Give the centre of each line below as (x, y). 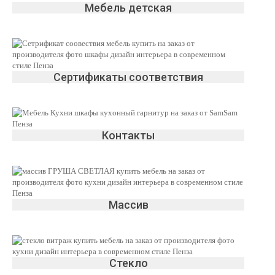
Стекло (128, 263)
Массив (128, 205)
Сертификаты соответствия (128, 77)
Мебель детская (128, 8)
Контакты (128, 135)
